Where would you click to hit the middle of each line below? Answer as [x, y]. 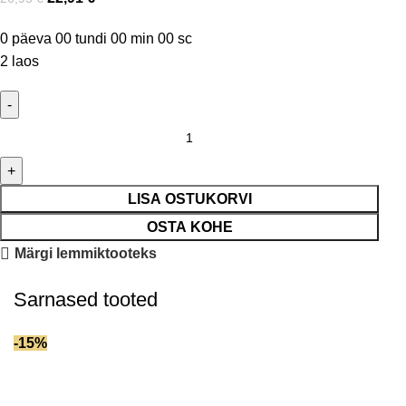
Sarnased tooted [86, 300]
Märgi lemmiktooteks [86, 254]
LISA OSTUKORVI [189, 199]
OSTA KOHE [189, 227]
